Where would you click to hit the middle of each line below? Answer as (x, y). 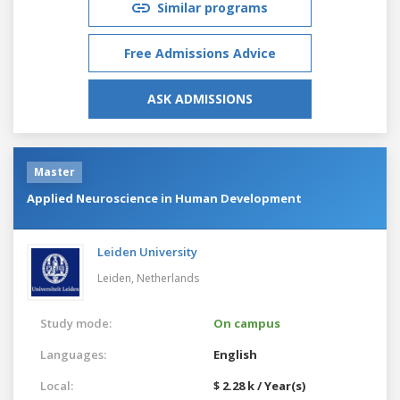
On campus (247, 323)
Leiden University (147, 251)
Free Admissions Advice (200, 53)
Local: (57, 385)
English (235, 354)
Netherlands (168, 278)
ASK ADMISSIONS (200, 98)
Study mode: (76, 323)
